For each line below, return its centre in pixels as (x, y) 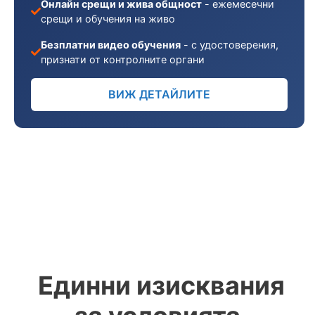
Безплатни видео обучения (111, 45)
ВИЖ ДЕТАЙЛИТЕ (159, 94)
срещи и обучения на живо (108, 19)
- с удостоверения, (230, 45)
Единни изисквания (161, 285)
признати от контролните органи (123, 59)
